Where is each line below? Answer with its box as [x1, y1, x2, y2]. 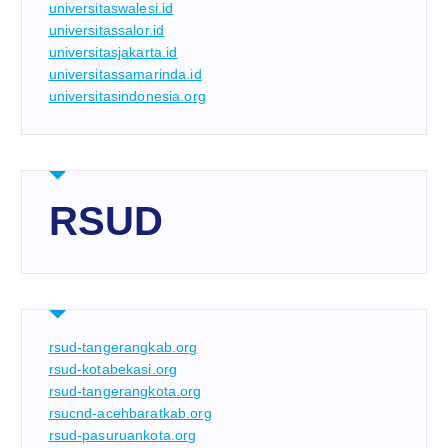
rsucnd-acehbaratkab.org [48, 405, 212, 422]
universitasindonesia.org [48, 88, 206, 105]
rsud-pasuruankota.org [48, 427, 197, 444]
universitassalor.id [48, 22, 165, 39]
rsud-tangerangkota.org [48, 383, 202, 400]
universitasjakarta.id [48, 44, 178, 61]
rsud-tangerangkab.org [48, 339, 198, 356]
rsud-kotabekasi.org [48, 361, 178, 378]
